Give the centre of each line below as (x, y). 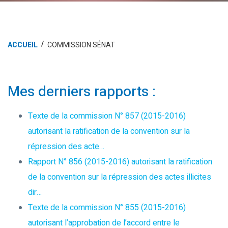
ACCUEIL (23, 45)
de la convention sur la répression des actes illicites (120, 177)
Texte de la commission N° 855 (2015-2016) (107, 207)
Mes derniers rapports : (82, 92)
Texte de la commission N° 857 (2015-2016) (107, 116)
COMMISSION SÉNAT (81, 45)
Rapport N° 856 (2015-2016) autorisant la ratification (120, 162)
